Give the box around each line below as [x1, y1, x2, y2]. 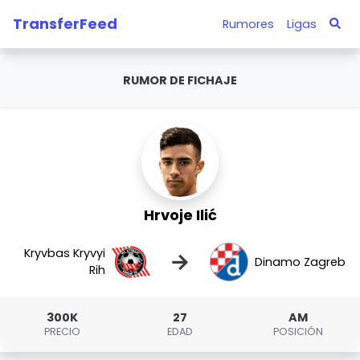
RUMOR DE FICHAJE [123, 72, 237, 88]
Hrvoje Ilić [143, 205, 217, 225]
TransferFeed [13, 13, 117, 34]
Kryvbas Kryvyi [24, 245, 106, 261]
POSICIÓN [272, 325, 323, 338]
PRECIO [43, 325, 80, 338]
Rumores [222, 15, 274, 32]
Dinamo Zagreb [254, 253, 346, 270]
